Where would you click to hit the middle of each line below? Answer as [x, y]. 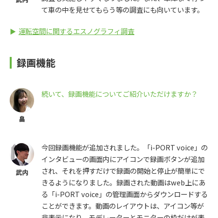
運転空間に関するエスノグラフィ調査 [76, 31]
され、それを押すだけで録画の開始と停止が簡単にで [123, 171]
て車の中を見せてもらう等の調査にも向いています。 [123, 10]
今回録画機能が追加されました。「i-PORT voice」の [125, 147]
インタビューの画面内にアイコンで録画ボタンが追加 [123, 159]
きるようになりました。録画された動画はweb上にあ [123, 182]
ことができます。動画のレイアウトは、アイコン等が [123, 206]
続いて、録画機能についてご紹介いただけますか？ [119, 94]
